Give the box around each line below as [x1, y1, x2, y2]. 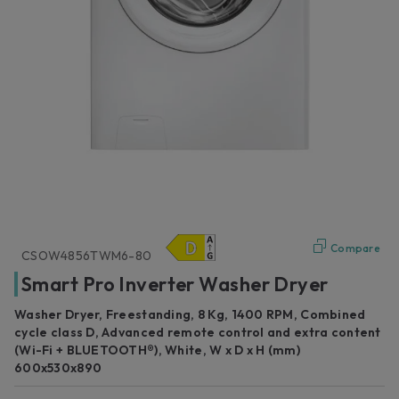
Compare [330, 240, 380, 255]
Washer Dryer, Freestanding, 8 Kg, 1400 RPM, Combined [14, 305, 366, 322]
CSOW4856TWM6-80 [21, 247, 152, 264]
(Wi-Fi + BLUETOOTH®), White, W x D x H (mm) [14, 341, 301, 358]
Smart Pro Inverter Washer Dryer [21, 271, 329, 297]
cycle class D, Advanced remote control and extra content [14, 323, 381, 340]
